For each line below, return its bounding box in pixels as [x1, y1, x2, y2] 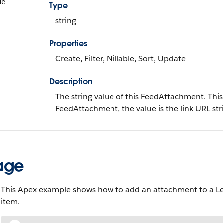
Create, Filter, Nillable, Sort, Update [55, 53, 186, 64]
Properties [49, 38, 87, 49]
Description [49, 76, 93, 87]
